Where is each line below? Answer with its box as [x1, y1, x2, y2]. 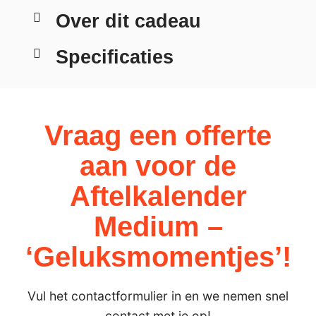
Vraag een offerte [44, 120, 272, 152]
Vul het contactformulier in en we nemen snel [28, 288, 288, 304]
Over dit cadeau [55, 9, 201, 32]
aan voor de [80, 150, 236, 182]
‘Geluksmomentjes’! [25, 241, 291, 273]
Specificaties [55, 45, 174, 68]
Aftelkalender [69, 181, 247, 212]
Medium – [93, 211, 223, 243]
